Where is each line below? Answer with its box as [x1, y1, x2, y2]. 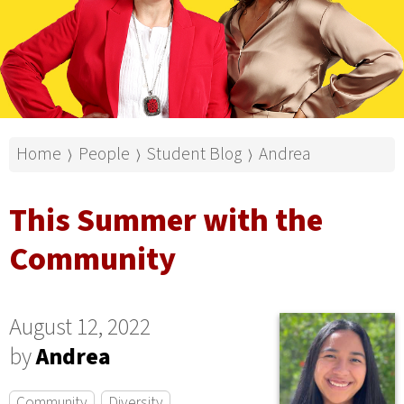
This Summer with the [9, 197, 323, 243]
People [78, 141, 130, 167]
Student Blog [147, 141, 242, 167]
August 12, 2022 [9, 311, 151, 344]
